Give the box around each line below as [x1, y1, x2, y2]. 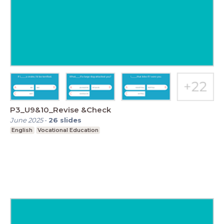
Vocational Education [37, 126, 98, 134]
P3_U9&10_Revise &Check [10, 105, 111, 115]
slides [60, 116, 81, 124]
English [11, 126, 33, 134]
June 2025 [10, 116, 43, 124]
